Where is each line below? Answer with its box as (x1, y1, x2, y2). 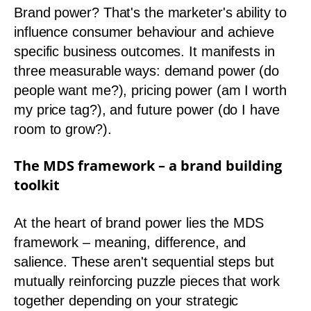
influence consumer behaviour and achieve (14, 24, 274, 40)
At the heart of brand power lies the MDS (14, 215, 264, 230)
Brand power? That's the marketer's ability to (14, 4, 287, 20)
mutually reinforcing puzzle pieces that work (14, 273, 280, 289)
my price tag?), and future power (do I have (14, 101, 280, 117)
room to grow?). (14, 121, 112, 137)
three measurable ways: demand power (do (14, 62, 280, 78)
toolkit (14, 176, 60, 194)
